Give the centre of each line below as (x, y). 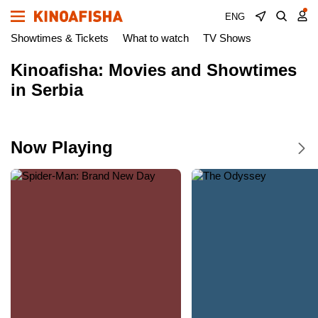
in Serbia (47, 90)
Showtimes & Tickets (60, 38)
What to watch (156, 38)
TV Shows (227, 38)
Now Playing (62, 147)
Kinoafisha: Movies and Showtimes (154, 70)
